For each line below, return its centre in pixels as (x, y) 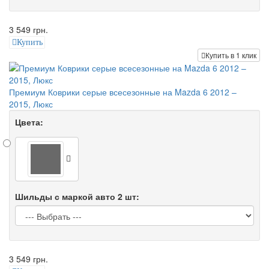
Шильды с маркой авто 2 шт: (77, 197)
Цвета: (29, 122)
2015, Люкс (31, 104)
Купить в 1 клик (231, 55)
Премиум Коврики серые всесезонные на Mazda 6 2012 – (123, 92)
